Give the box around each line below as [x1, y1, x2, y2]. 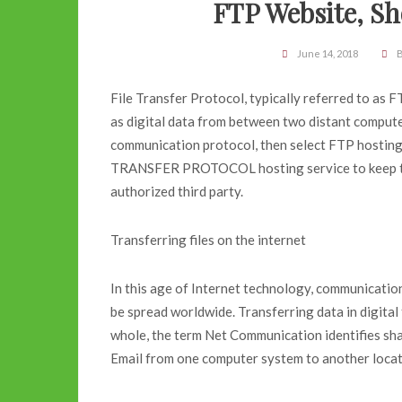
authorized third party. [110, 182, 243, 199]
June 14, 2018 [294, 47, 360, 59]
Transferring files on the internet [110, 231, 306, 248]
